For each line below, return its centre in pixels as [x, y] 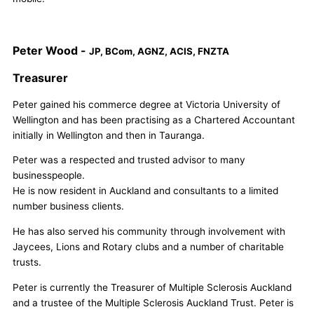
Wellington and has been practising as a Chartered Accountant [154, 120]
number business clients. [68, 206]
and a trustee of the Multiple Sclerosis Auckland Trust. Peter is [153, 302]
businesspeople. [49, 176]
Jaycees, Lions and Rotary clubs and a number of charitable [148, 246]
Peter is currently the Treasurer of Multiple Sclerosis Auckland [152, 287]
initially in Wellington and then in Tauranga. [109, 135]
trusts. [27, 262]
